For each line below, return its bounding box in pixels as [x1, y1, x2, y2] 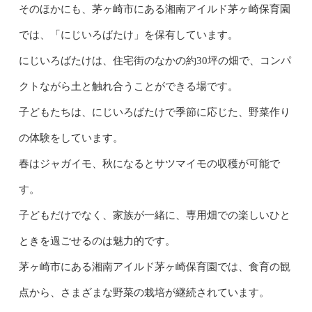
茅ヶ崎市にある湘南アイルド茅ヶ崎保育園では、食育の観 [18, 260, 290, 272]
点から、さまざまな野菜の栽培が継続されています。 [18, 286, 270, 298]
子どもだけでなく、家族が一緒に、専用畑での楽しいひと [18, 209, 290, 221]
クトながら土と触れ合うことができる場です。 [18, 80, 238, 92]
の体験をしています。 [18, 132, 123, 143]
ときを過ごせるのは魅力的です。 [18, 235, 175, 247]
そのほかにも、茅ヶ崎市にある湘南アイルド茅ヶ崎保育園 [18, 3, 290, 15]
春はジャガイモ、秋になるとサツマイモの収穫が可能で [18, 157, 280, 169]
